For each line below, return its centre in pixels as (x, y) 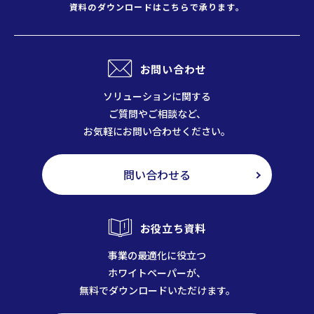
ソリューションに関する (157, 96)
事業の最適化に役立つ (157, 255)
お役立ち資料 (173, 228)
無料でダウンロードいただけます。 (157, 291)
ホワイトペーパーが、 (157, 273)
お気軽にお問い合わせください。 (157, 131)
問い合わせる (157, 175)
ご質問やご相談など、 (157, 114)
